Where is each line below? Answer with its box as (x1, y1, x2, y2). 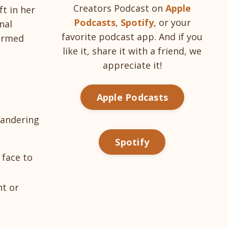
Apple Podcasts (96, 91, 168, 103)
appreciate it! (102, 59, 162, 72)
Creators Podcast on (73, 2, 163, 15)
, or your (153, 16, 191, 29)
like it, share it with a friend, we (63, 45, 202, 58)
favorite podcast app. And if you (62, 31, 203, 43)
